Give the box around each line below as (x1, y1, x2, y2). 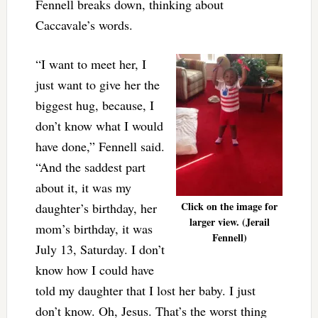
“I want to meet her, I (35, 55, 146, 73)
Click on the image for (181, 199, 278, 214)
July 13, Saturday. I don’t (35, 241, 165, 258)
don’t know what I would (35, 117, 163, 135)
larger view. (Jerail (189, 214, 270, 230)
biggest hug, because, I (35, 97, 154, 114)
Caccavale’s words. (35, 16, 133, 34)
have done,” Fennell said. (35, 138, 165, 155)
